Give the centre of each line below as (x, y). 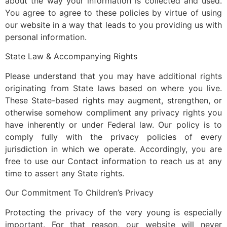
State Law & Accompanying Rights (71, 56)
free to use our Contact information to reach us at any (113, 161)
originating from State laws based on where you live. (113, 88)
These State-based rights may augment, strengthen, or (113, 100)
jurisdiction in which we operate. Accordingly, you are (113, 149)
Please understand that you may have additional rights (113, 76)
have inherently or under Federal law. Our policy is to (113, 124)
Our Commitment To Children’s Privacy (79, 193)
